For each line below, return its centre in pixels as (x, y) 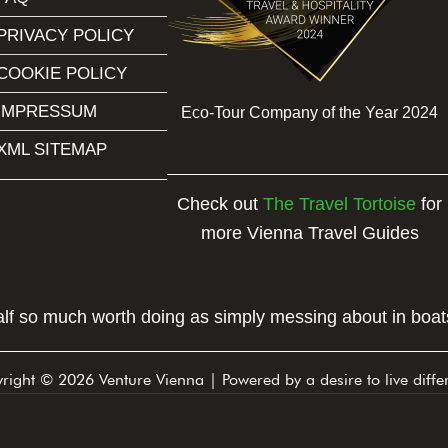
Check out (220, 203)
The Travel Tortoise (339, 203)
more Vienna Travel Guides (309, 232)
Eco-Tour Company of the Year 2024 (309, 112)
